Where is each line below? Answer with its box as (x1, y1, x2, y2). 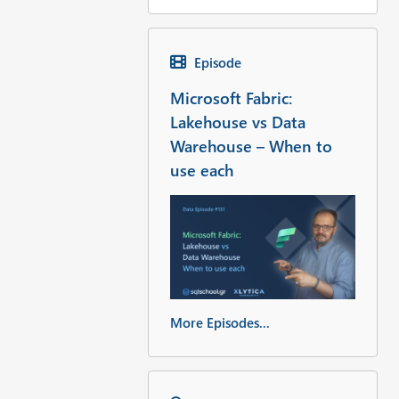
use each (169, 158, 233, 181)
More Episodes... (169, 313, 270, 331)
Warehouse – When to (169, 134, 332, 157)
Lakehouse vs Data (169, 110, 305, 133)
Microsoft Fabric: (169, 85, 292, 109)
